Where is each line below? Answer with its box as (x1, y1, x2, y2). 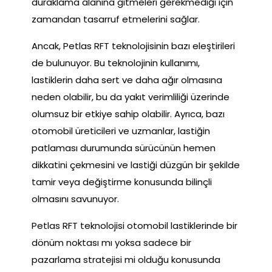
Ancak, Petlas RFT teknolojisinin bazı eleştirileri (32, 39, 235, 52)
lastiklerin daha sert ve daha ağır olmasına (32, 73, 222, 86)
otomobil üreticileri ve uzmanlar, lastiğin (32, 124, 210, 137)
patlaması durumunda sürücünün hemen (32, 141, 216, 154)
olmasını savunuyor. (32, 192, 119, 205)
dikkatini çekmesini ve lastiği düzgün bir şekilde (32, 158, 240, 171)
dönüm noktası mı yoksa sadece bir (32, 236, 191, 249)
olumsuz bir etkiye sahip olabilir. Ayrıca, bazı (32, 107, 225, 120)
